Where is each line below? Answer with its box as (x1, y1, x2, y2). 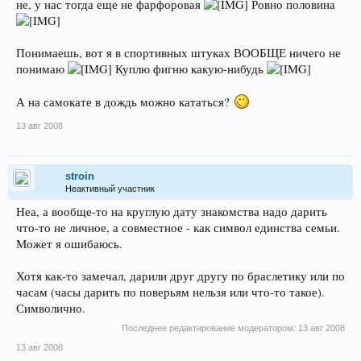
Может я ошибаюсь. (16, 235, 122, 251)
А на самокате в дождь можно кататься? (16, 93, 233, 110)
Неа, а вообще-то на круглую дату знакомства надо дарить (16, 203, 327, 219)
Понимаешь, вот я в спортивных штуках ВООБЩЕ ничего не (16, 44, 341, 60)
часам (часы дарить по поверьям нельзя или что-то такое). (16, 284, 325, 300)
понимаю (16, 60, 68, 77)
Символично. (16, 300, 85, 316)
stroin (65, 169, 94, 182)
